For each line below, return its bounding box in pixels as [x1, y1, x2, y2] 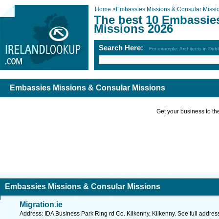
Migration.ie [20, 200, 63, 209]
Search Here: [99, 44, 149, 52]
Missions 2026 [94, 22, 173, 35]
